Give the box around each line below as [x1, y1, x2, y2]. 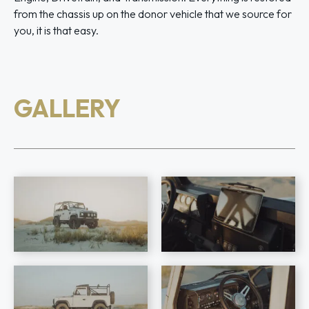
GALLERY [14, 93, 121, 123]
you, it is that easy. [14, 23, 99, 37]
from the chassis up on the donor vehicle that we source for [14, 7, 292, 21]
